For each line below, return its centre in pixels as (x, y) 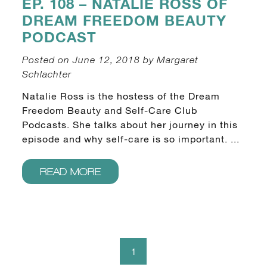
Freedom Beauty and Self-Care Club (109, 111)
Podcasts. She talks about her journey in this (130, 125)
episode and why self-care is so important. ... (131, 139)
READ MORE (70, 171)
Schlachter (46, 73)
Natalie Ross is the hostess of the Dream (121, 97)
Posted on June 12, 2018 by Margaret (110, 59)
